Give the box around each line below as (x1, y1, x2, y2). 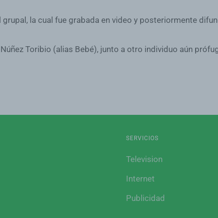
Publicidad (126, 193, 165, 203)
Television (126, 154, 163, 164)
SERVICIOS (126, 135, 159, 142)
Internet (126, 174, 155, 183)
